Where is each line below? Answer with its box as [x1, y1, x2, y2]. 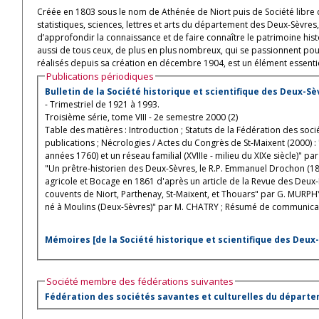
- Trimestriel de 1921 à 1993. [45, 98, 159, 111]
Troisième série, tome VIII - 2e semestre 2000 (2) [45, 111, 238, 124]
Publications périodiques [46, 70, 154, 83]
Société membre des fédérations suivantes [46, 274, 234, 288]
